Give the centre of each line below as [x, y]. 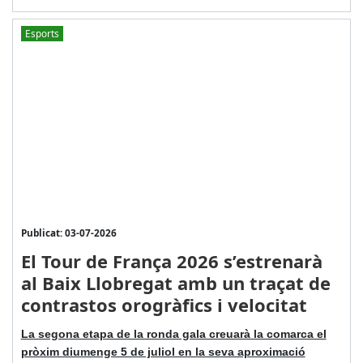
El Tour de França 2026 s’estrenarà [171, 261]
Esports [42, 33]
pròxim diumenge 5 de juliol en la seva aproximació [163, 352]
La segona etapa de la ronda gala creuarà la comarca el [173, 334]
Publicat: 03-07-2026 [68, 233]
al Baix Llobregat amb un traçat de [175, 283]
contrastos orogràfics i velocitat [164, 305]
